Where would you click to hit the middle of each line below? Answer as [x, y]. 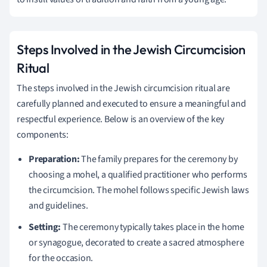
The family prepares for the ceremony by [159, 159]
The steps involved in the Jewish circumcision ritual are [123, 88]
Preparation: [54, 159]
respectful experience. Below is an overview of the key [121, 119]
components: [43, 134]
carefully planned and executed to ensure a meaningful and [131, 103]
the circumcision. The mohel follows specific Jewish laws [139, 190]
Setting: [45, 227]
